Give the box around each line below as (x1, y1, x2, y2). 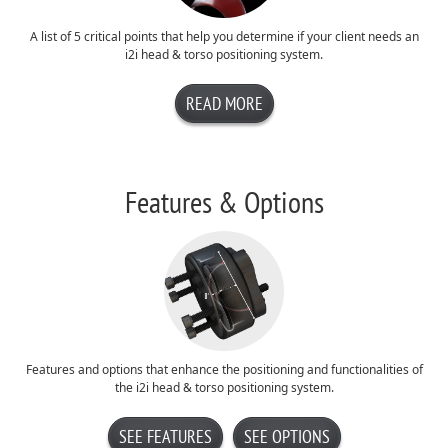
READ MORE (185, 92, 263, 115)
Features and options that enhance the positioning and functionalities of (25, 361, 423, 378)
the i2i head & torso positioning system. (114, 379, 334, 396)
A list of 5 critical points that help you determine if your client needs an (29, 28, 419, 45)
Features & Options (124, 182, 324, 221)
